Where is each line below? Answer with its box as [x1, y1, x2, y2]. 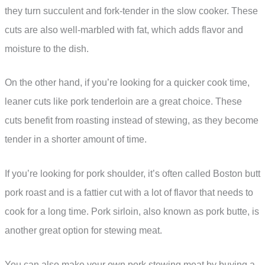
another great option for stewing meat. [5, 225, 162, 236]
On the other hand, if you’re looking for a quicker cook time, [5, 77, 250, 88]
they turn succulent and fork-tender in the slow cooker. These [5, 5, 258, 16]
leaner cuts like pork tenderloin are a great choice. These [5, 96, 242, 107]
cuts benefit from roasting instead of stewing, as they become [5, 115, 258, 126]
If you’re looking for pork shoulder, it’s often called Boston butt [5, 169, 260, 179]
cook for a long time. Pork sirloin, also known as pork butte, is [5, 206, 259, 217]
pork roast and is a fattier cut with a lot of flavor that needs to [5, 188, 253, 198]
